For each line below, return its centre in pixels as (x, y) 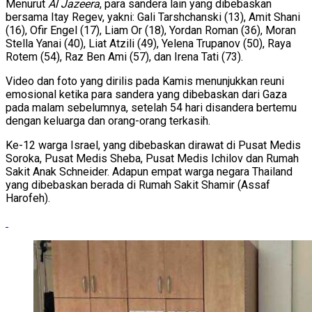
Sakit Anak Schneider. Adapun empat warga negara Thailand (149, 172)
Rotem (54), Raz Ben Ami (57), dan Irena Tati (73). (124, 57)
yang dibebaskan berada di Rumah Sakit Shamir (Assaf (138, 185)
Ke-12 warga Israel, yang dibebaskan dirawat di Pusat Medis (153, 146)
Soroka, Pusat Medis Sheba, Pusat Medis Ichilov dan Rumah (152, 159)
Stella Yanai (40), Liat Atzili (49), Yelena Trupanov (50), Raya (148, 44)
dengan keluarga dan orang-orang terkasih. (108, 121)
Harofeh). (28, 198)
